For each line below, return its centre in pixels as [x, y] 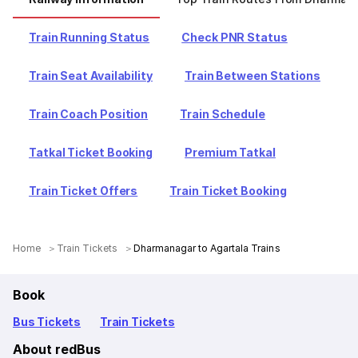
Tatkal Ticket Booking [91, 152]
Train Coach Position [89, 114]
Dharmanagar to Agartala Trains [207, 248]
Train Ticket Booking [228, 191]
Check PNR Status [235, 37]
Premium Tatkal [230, 152]
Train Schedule [223, 114]
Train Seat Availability [91, 76]
